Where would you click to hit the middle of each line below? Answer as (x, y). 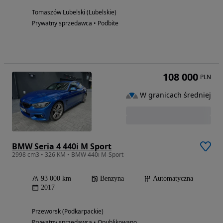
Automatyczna (173, 178)
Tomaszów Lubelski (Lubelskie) (74, 12)
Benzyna (112, 178)
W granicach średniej (175, 95)
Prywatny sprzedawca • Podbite (75, 23)
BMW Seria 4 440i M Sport (62, 146)
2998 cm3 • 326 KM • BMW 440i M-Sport (68, 154)
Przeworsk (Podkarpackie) (68, 211)
